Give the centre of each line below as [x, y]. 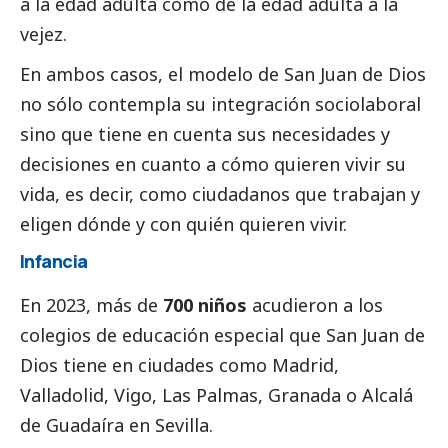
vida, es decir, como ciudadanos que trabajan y [220, 194]
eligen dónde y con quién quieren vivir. [183, 224]
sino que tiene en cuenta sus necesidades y [205, 134]
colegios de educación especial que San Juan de [222, 335]
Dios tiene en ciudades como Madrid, [179, 365]
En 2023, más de [91, 305]
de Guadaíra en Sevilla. [116, 425]
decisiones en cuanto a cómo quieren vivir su [213, 164]
